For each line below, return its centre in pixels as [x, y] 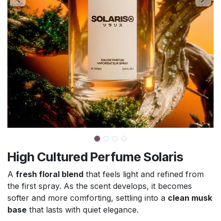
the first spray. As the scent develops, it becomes [100, 186]
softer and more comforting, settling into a [88, 198]
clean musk [190, 198]
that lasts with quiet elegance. [83, 209]
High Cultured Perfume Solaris [95, 157]
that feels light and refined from [144, 174]
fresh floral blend [50, 174]
